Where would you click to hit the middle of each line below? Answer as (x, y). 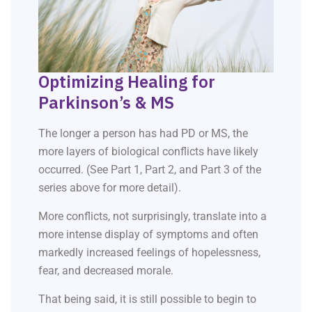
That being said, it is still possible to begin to (147, 299)
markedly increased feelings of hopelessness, (149, 252)
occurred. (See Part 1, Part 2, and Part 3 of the (150, 169)
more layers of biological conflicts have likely (148, 151)
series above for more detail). (110, 187)
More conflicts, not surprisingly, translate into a (153, 216)
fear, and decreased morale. (107, 270)
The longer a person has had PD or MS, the (143, 133)
